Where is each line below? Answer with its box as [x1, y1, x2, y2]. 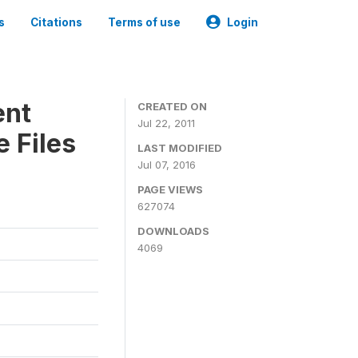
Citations [30, 16, 82, 29]
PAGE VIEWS [137, 183, 203, 196]
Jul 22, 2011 [137, 117, 195, 129]
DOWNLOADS [137, 225, 209, 237]
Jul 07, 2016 [137, 158, 196, 171]
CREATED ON [137, 100, 207, 113]
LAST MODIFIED [137, 141, 222, 154]
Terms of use [108, 16, 181, 29]
